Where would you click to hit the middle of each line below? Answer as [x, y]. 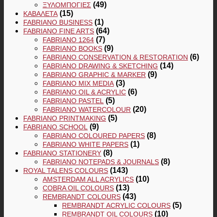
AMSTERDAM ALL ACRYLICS [88, 179]
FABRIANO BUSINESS [58, 22]
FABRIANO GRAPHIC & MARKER [94, 74]
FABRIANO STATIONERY [62, 153]
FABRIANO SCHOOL [55, 127]
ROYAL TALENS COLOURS [66, 170]
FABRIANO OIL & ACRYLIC [84, 92]
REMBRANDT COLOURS [82, 196]
